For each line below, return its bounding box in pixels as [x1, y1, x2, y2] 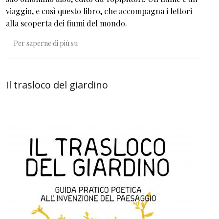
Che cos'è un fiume [77, 38, 134, 47]
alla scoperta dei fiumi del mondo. [6, 18, 127, 28]
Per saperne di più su [14, 38, 78, 48]
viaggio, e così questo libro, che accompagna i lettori [6, 6, 192, 16]
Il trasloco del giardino [6, 78, 108, 91]
